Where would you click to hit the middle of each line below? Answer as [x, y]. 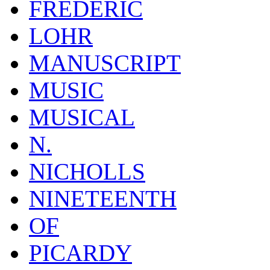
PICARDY [80, 253]
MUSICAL [82, 117]
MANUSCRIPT [105, 63]
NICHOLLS [87, 171]
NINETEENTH [103, 198]
